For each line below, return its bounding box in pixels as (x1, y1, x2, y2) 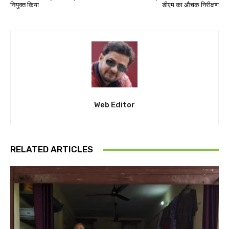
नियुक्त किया (10, 1, 39, 9)
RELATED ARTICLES (10, 144, 93, 155)
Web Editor (94, 100, 135, 110)
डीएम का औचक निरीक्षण (162, 1, 219, 9)
